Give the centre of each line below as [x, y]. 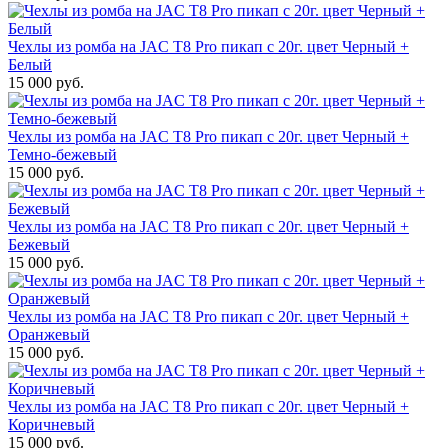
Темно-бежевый [62, 155]
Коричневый [51, 425]
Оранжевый [49, 335]
